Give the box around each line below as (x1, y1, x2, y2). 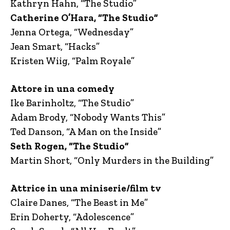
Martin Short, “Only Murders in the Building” (10, 154, 214, 166)
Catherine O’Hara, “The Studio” (10, 11, 158, 24)
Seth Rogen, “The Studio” (10, 140, 131, 152)
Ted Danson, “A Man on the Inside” (10, 125, 161, 138)
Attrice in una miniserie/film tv (10, 182, 161, 194)
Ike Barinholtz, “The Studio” (10, 97, 134, 109)
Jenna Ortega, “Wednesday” (10, 26, 133, 38)
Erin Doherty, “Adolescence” (10, 210, 134, 223)
